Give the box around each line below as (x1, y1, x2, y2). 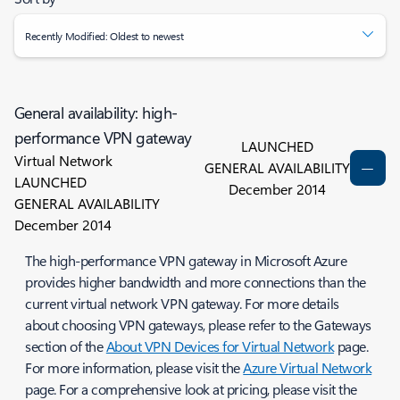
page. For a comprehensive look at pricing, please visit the (25, 379, 357, 398)
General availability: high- (14, 102, 178, 123)
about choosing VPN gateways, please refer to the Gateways (25, 315, 371, 334)
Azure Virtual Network (243, 358, 372, 377)
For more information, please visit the (25, 358, 244, 377)
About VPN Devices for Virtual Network (105, 337, 335, 355)
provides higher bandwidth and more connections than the (25, 272, 366, 291)
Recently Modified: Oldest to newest (25, 29, 184, 43)
